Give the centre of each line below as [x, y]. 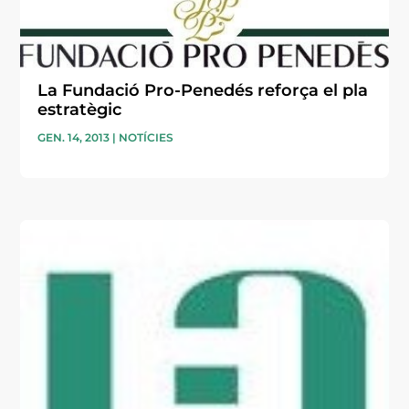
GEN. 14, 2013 [74, 137]
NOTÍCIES [147, 137]
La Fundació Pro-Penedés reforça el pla [203, 90]
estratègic [80, 109]
